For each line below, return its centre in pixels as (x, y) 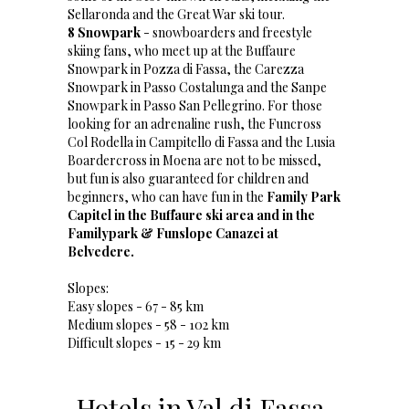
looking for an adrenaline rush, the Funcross (194, 124)
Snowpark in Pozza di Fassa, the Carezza (186, 69)
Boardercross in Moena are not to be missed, (194, 160)
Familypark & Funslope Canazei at (173, 233)
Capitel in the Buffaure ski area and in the (191, 215)
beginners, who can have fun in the (166, 197)
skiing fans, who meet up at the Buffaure (182, 51)
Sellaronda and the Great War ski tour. (176, 14)
